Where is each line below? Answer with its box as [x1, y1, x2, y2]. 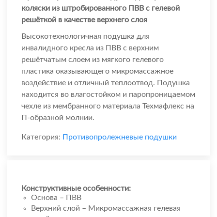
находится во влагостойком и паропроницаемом [21, 91, 195, 99]
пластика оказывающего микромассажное [21, 67, 173, 76]
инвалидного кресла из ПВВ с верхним [21, 44, 159, 52]
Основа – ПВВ [31, 194, 81, 202]
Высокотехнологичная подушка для [21, 32, 150, 41]
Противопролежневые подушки [62, 133, 177, 141]
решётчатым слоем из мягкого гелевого [21, 56, 164, 64]
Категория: [21, 133, 62, 141]
